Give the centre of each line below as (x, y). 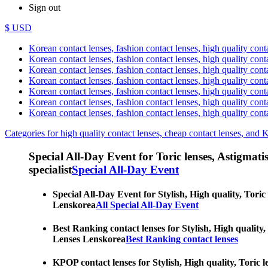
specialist (50, 169)
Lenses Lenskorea (89, 239)
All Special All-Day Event (147, 205)
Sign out (45, 7)
